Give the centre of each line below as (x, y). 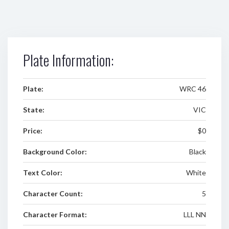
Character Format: (55, 214)
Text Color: (43, 173)
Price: (33, 131)
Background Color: (55, 152)
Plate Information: (68, 60)
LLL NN (194, 214)
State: (34, 110)
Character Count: (53, 193)
